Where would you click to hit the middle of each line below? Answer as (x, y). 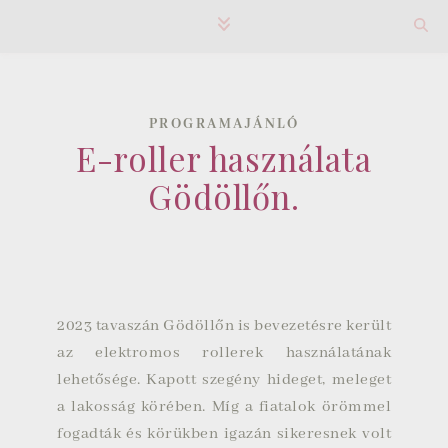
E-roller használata (224, 158)
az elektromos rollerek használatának (224, 353)
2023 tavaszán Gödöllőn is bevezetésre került (224, 326)
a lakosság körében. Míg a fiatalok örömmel (224, 407)
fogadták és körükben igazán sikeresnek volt (224, 434)
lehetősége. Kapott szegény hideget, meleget (224, 380)
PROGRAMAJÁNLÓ (224, 124)
